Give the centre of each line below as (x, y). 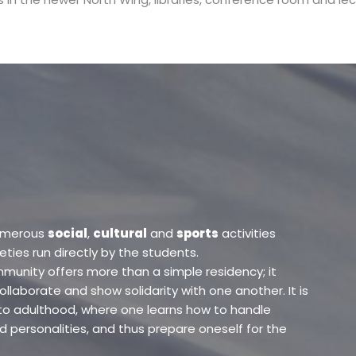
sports (197, 234)
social (68, 234)
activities (247, 234)
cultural (120, 234)
